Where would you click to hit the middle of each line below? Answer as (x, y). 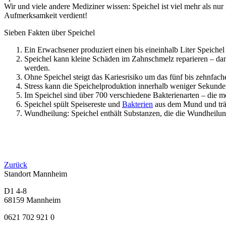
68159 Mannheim (32, 200)
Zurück (16, 164)
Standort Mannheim (36, 174)
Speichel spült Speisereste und (73, 104)
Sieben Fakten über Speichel (49, 32)
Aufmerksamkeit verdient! (46, 15)
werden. (37, 68)
